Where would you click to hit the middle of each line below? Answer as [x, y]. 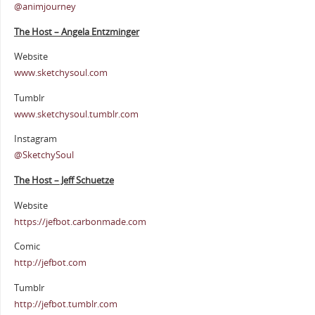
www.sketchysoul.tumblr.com [76, 114]
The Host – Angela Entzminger [76, 32]
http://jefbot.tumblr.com [65, 304]
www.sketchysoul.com [60, 73]
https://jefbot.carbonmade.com [80, 221]
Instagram [35, 139]
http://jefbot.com [50, 263]
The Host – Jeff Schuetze [64, 180]
